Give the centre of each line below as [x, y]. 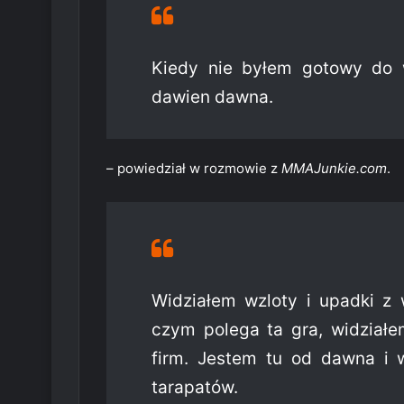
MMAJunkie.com [334, 169]
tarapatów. [195, 388]
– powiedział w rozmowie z [194, 169]
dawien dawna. [212, 97]
